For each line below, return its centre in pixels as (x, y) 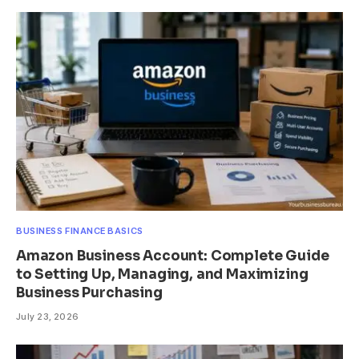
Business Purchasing (89, 292)
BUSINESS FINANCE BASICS (80, 230)
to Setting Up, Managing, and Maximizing (162, 274)
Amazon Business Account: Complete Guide (173, 256)
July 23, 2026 (48, 316)
